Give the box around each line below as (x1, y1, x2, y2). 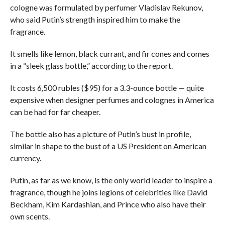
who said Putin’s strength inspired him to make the (10, 14, 180, 24)
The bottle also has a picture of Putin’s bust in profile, (10, 129, 191, 139)
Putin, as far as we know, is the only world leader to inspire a (10, 175, 212, 185)
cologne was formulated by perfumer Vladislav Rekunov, (10, 2, 203, 12)
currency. (10, 153, 41, 163)
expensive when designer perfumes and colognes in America (10, 94, 214, 104)
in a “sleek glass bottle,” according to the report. (10, 60, 173, 70)
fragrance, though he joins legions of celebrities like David (10, 187, 207, 197)
